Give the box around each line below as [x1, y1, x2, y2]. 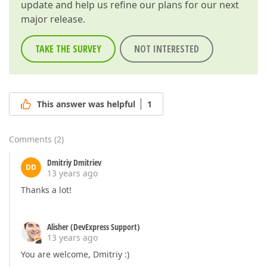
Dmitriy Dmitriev [47, 157, 101, 169]
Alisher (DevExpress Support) [47, 221, 140, 233]
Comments [9, 133, 52, 145]
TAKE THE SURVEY [35, 42, 101, 55]
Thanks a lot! [21, 184, 72, 196]
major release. [21, 13, 85, 26]
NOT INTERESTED [134, 42, 199, 55]
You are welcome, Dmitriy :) [21, 249, 129, 260]
